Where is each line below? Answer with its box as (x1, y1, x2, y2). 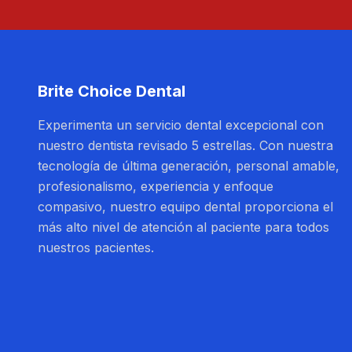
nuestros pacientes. (38, 240, 154, 255)
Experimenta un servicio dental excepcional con (38, 117, 324, 133)
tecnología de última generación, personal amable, (38, 158, 339, 174)
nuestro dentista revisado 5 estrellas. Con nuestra (38, 137, 333, 153)
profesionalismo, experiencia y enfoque (38, 178, 273, 194)
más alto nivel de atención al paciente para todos (38, 219, 329, 235)
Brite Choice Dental (38, 82, 185, 101)
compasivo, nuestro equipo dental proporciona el (38, 199, 333, 214)
